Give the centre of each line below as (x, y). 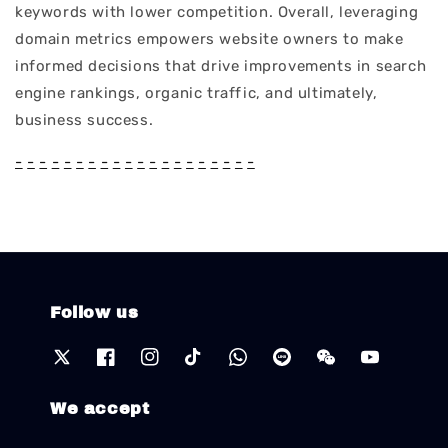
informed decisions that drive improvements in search (221, 66)
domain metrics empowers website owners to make (209, 39)
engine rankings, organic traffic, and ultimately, (196, 93)
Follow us (94, 312)
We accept (100, 408)
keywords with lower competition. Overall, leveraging (217, 12)
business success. (84, 120)
